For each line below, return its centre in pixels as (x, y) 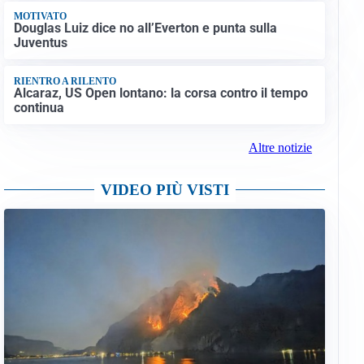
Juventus (40, 43)
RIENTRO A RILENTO (65, 81)
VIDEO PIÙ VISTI (165, 190)
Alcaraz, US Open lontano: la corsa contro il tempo (160, 93)
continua (39, 107)
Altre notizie (280, 148)
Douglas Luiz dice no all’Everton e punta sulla (145, 28)
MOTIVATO (40, 16)
